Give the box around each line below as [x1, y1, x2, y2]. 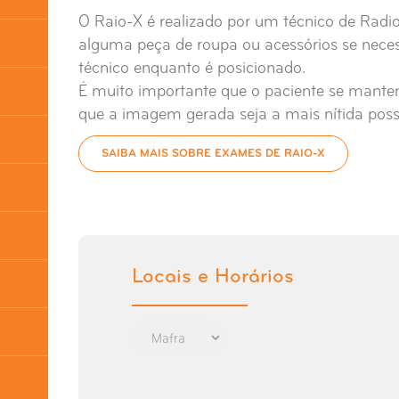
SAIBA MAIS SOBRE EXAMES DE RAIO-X [102, 147, 325, 159]
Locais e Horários [132, 266, 294, 288]
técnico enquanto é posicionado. [78, 59, 305, 77]
